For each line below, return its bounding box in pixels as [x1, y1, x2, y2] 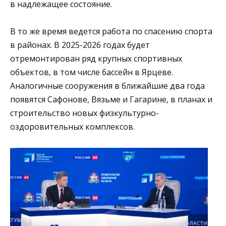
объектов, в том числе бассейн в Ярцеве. [10, 67, 173, 78]
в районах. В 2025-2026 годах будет [10, 39, 150, 51]
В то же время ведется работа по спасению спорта [10, 26, 212, 37]
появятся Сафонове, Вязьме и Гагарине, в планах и [10, 94, 212, 105]
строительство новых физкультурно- [10, 107, 159, 119]
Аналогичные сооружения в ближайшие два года [10, 80, 205, 92]
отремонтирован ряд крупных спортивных [10, 53, 182, 65]
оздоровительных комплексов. [10, 121, 135, 133]
